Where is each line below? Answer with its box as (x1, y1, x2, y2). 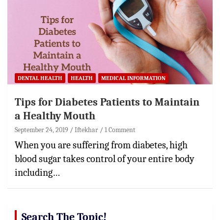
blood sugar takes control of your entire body (15, 153, 194, 165)
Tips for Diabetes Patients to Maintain (15, 95, 199, 109)
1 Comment (105, 125, 136, 134)
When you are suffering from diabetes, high (15, 139, 188, 151)
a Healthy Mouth (15, 109, 95, 122)
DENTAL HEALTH (18, 74, 62, 82)
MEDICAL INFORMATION (101, 74, 165, 82)
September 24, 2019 (15, 125, 68, 134)
